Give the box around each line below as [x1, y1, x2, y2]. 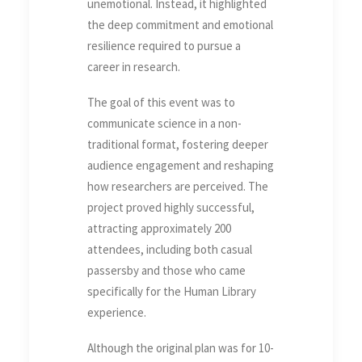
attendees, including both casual [87, 242, 252, 258]
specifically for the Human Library [87, 284, 256, 300]
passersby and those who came [87, 263, 246, 279]
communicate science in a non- [87, 116, 242, 132]
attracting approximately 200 [87, 221, 231, 237]
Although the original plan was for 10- [87, 340, 274, 356]
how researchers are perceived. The [87, 179, 268, 195]
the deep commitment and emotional [87, 17, 273, 33]
